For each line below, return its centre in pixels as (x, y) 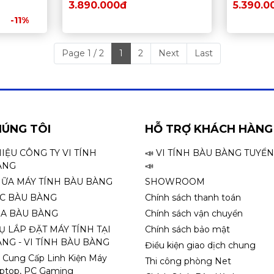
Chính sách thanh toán (193, 198)
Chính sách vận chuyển (194, 214)
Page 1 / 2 (83, 54)
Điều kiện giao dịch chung (201, 246)
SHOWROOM (175, 182)
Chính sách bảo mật (188, 230)
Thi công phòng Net (188, 261)
